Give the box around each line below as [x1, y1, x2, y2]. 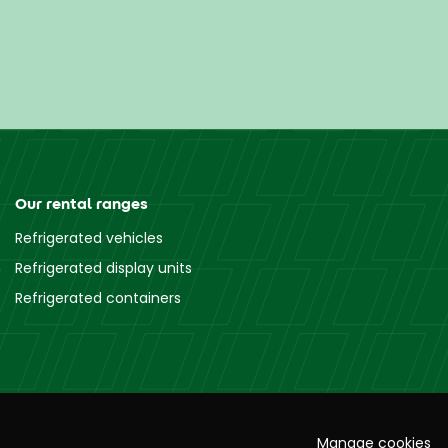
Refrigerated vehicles [15, 227, 163, 248]
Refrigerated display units [15, 257, 192, 278]
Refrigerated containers [15, 287, 181, 308]
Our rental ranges [15, 192, 148, 214]
